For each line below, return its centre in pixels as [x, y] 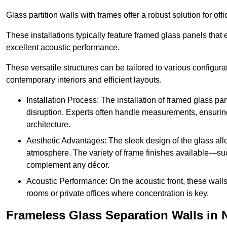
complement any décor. [68, 165]
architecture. [48, 124]
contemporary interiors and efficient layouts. [84, 80]
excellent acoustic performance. [63, 47]
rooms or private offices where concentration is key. [118, 193]
